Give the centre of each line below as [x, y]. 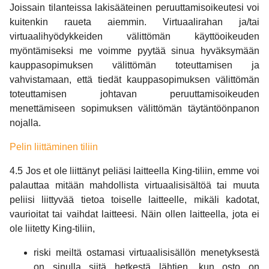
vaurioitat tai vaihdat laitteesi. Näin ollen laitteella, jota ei [134, 214]
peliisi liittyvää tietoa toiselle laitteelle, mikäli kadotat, [134, 200]
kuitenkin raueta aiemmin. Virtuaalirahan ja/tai [134, 22]
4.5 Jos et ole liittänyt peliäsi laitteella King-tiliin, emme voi [134, 171]
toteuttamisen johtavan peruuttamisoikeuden [134, 94]
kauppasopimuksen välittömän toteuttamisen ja [134, 65]
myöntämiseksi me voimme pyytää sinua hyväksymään [134, 51]
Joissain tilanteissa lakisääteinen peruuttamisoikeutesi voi [134, 8]
